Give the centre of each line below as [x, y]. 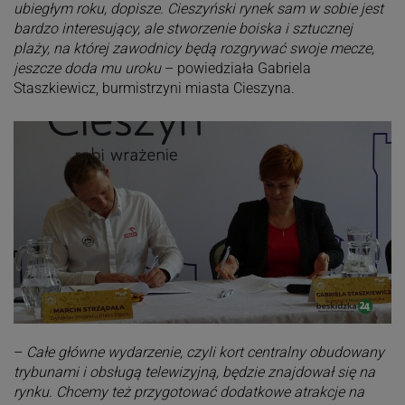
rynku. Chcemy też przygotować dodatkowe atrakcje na [188, 392]
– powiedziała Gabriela [235, 69]
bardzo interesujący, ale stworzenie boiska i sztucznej [183, 29]
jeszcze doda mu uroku [87, 69]
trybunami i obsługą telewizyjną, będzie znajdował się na [194, 372]
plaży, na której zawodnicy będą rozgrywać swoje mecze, [193, 49]
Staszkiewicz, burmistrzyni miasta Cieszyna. [154, 89]
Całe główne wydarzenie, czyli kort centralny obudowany [205, 353]
